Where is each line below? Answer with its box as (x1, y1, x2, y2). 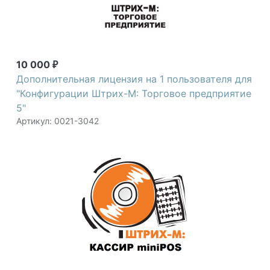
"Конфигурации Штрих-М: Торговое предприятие (16, 87, 251, 100)
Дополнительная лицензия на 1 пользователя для (16, 73, 252, 86)
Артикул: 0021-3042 (16, 116, 99, 127)
